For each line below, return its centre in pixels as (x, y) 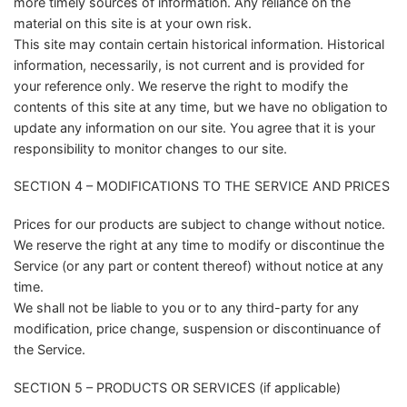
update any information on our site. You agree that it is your (194, 127)
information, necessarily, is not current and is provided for (189, 65)
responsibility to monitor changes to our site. (150, 148)
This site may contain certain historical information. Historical (199, 44)
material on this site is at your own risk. (133, 23)
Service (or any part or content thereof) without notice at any (199, 266)
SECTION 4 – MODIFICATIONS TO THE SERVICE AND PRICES (202, 186)
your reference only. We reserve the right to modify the (181, 85)
